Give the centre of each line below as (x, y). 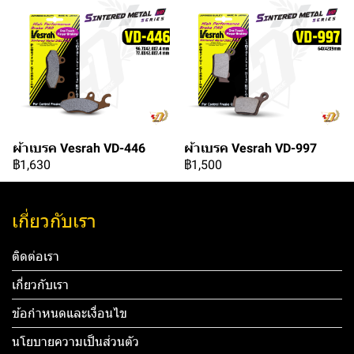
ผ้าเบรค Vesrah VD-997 (250, 149)
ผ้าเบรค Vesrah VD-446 (79, 149)
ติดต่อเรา (36, 257)
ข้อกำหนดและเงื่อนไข (70, 314)
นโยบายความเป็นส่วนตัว (75, 342)
